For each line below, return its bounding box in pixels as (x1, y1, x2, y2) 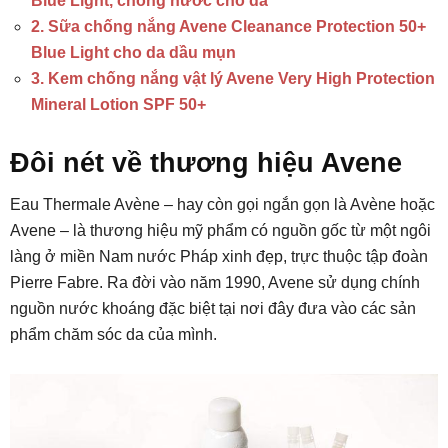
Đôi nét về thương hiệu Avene (10, 148, 402, 178)
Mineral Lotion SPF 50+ (31, 96, 206, 113)
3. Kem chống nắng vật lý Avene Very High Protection (31, 70, 435, 87)
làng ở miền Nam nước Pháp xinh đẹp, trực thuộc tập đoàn (10, 248, 428, 265)
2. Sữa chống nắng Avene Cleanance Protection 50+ (31, 18, 426, 35)
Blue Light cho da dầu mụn (31, 44, 236, 61)
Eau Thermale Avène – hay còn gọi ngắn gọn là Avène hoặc (10, 196, 435, 213)
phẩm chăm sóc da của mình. (10, 326, 217, 343)
